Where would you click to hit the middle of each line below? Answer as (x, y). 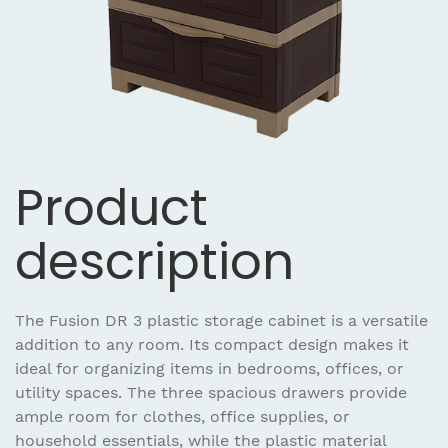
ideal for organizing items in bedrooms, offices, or (209, 368)
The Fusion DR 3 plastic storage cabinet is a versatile (221, 320)
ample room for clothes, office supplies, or (182, 416)
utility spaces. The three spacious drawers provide (211, 392)
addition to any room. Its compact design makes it (212, 344)
